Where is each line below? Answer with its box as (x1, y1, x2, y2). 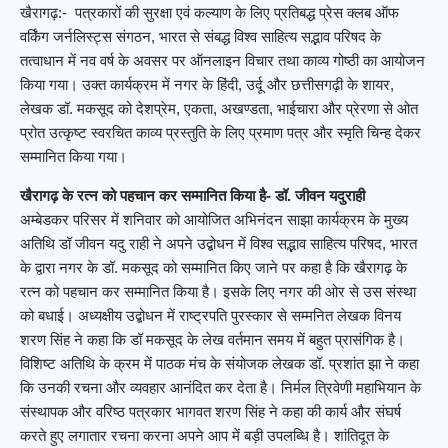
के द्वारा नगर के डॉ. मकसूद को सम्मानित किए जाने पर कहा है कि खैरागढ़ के (20, 259, 407, 277)
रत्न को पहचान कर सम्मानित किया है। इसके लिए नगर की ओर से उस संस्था (20, 283, 416, 301)
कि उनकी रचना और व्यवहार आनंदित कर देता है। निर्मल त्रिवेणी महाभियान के (20, 379, 421, 397)
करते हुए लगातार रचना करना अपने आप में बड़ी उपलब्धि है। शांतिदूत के (20, 427, 389, 445)
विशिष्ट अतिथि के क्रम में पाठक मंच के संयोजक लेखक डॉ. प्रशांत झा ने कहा (20, 355, 419, 373)
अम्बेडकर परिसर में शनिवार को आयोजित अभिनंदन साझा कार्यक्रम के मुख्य (20, 211, 408, 229)
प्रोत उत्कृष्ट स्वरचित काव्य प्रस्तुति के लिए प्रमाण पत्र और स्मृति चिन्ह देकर (20, 124, 421, 142)
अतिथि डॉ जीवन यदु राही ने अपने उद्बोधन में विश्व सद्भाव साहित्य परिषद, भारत (20, 235, 417, 253)
